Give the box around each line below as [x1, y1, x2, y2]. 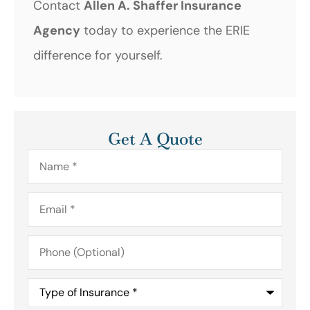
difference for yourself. [33, 46, 163, 64]
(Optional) [27, 244, 85, 262]
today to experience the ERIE [80, 21, 250, 39]
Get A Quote [107, 128, 203, 150]
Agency [33, 21, 80, 39]
